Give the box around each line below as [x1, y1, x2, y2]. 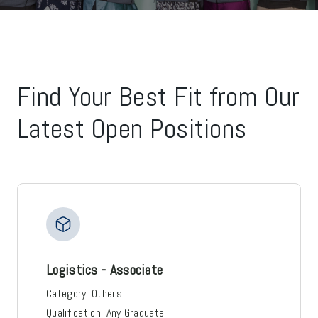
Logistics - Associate [46, 260, 163, 279]
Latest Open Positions [17, 111, 247, 146]
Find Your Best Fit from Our [17, 79, 300, 114]
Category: [46, 285, 89, 301]
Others [92, 285, 122, 301]
